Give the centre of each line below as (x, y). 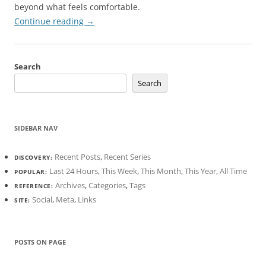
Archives (70, 185)
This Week (119, 171)
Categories (107, 185)
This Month (161, 171)
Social (42, 199)
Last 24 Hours (73, 171)
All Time (233, 171)
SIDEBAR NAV (36, 128)
